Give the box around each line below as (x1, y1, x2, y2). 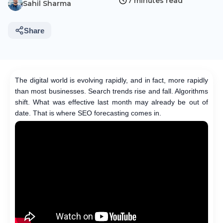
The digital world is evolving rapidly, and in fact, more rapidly (15, 76, 208, 84)
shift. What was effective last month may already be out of (15, 98, 208, 106)
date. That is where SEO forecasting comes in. (15, 109, 161, 117)
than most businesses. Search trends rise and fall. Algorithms (15, 87, 208, 95)
